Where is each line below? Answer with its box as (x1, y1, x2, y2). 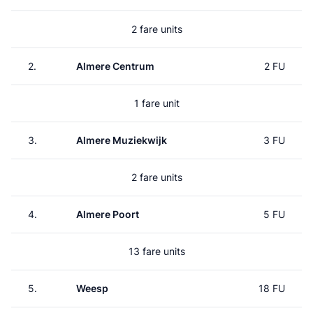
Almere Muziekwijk (76, 134, 167, 146)
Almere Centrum (76, 60, 154, 72)
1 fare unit (133, 97, 180, 109)
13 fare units (128, 245, 185, 257)
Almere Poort (76, 208, 139, 220)
